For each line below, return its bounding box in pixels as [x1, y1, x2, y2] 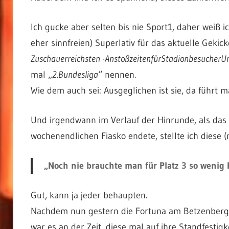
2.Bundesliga [52, 68, 98, 80]
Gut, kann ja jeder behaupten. [30, 189, 147, 201]
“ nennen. [98, 68, 136, 80]
